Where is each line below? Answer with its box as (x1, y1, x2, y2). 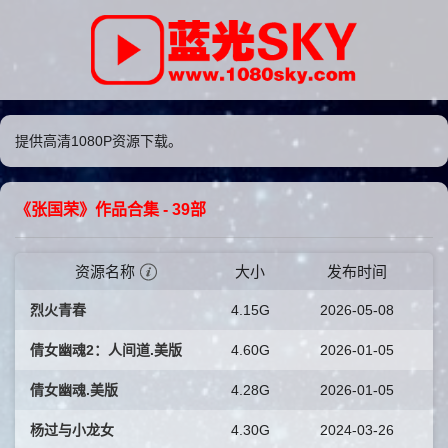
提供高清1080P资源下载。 (15, 133, 182, 149)
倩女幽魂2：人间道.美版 (30, 342, 182, 358)
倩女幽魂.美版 (30, 382, 118, 398)
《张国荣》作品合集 (15, 201, 159, 218)
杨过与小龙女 (30, 422, 114, 438)
